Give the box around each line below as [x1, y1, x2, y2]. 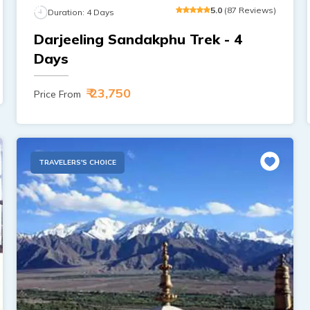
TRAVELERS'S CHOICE [38, 157, 116, 167]
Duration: [47, 6, 86, 17]
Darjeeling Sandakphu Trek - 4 [33, 30, 242, 48]
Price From [33, 87, 81, 100]
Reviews [239, 4, 274, 15]
